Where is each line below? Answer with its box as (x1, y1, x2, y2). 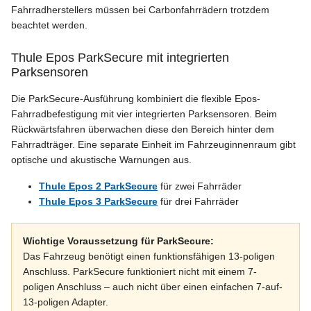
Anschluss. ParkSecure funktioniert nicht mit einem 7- (23, 265, 257, 277)
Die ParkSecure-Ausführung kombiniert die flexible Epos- (11, 92, 260, 104)
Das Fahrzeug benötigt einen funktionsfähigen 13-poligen (23, 250, 275, 262)
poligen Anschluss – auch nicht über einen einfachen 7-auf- (23, 280, 283, 292)
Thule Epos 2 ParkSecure (39, 180, 158, 192)
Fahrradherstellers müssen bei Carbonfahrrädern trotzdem (11, 3, 269, 15)
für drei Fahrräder (158, 195, 239, 207)
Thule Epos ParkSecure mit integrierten (11, 50, 229, 65)
